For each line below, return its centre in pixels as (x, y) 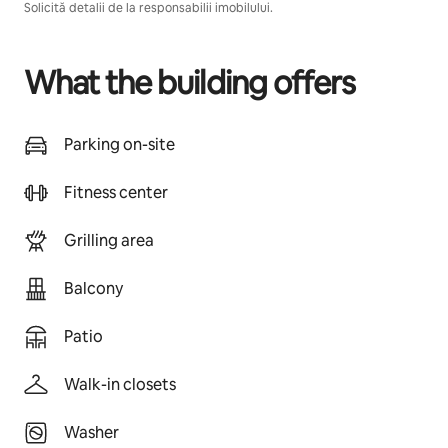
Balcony (93, 288)
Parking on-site (119, 144)
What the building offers (189, 82)
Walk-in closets (120, 384)
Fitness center (116, 192)
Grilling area (109, 240)
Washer (91, 432)
